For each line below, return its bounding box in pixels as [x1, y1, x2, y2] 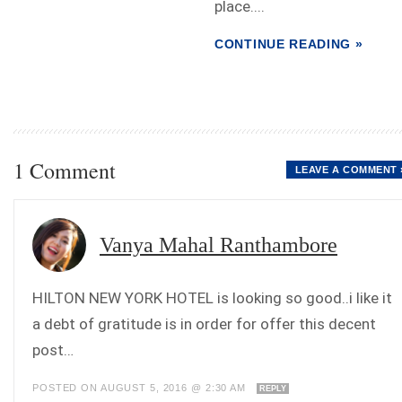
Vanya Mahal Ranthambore [100, 233, 337, 258]
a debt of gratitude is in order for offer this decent [32, 315, 376, 334]
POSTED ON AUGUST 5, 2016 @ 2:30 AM [32, 382, 249, 394]
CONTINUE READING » [214, 37, 363, 52]
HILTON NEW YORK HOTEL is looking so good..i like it [32, 289, 392, 308]
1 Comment [13, 156, 116, 186]
